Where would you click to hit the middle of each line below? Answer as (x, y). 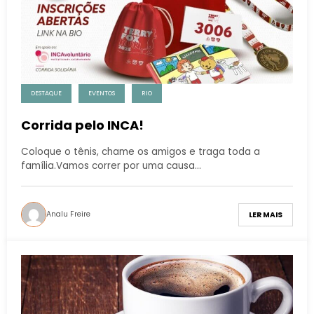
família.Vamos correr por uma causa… (111, 166)
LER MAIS (266, 214)
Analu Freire (68, 214)
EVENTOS (102, 94)
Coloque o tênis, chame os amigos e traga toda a (141, 152)
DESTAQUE (46, 94)
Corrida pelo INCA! (82, 125)
